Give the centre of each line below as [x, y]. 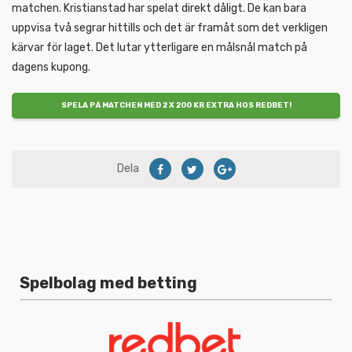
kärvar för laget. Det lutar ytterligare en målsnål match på [159, 47]
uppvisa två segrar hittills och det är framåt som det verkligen [170, 27]
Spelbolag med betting [108, 283]
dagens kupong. [51, 67]
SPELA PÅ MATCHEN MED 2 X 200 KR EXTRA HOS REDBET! [176, 105]
